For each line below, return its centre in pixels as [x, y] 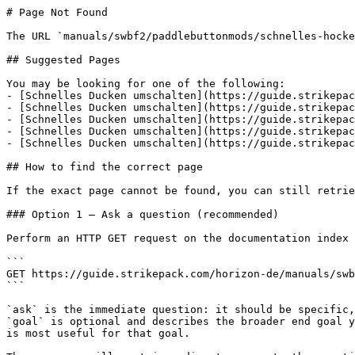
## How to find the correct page [105, 167]
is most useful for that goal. [98, 333]
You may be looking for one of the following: [146, 84]
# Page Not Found [57, 12]
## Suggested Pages [63, 60]
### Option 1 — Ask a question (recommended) [143, 214]
